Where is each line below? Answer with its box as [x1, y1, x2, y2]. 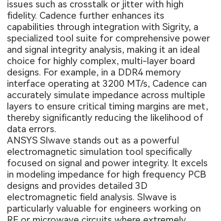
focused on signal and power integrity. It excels [7, 157, 208, 169]
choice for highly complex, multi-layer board [7, 55, 195, 67]
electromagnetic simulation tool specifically [7, 146, 192, 157]
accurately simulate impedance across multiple [7, 89, 206, 101]
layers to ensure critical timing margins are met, [7, 100, 209, 112]
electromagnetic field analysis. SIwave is [7, 191, 177, 203]
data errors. [7, 123, 57, 135]
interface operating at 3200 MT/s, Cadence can [7, 77, 207, 89]
